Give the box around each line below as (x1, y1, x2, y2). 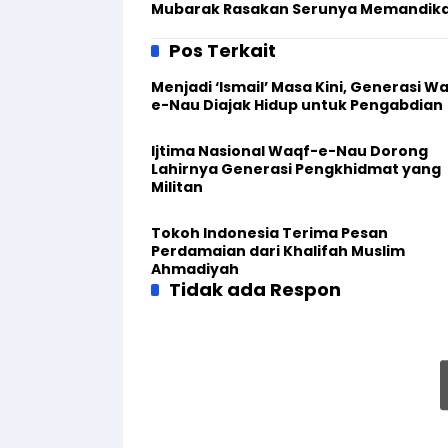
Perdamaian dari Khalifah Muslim (151, 241, 405, 261)
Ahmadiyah (151, 259, 239, 279)
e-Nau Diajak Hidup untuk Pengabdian (151, 95, 443, 115)
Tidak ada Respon (169, 277, 341, 302)
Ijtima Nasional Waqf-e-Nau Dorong (151, 141, 428, 161)
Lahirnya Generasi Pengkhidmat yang (151, 159, 441, 179)
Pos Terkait (169, 38, 276, 63)
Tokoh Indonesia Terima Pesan (151, 223, 388, 243)
